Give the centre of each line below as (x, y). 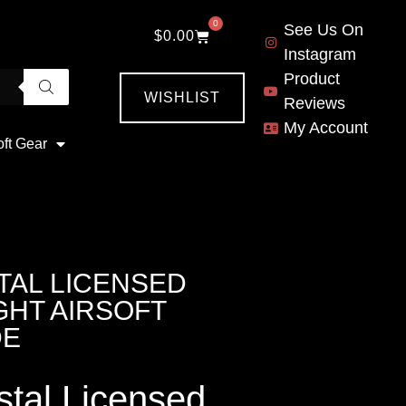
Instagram (319, 54)
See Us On (323, 30)
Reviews (314, 103)
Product (311, 79)
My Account (325, 128)
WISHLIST (182, 97)
